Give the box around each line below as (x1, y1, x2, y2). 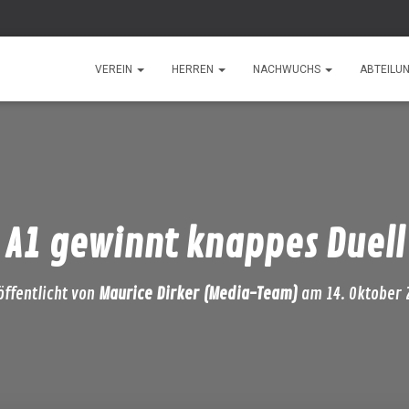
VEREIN (95, 63, 135, 76)
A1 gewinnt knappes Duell (5, 221, 404, 269)
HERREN (172, 63, 216, 76)
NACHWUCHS (253, 63, 323, 76)
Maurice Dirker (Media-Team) (98, 284, 298, 304)
